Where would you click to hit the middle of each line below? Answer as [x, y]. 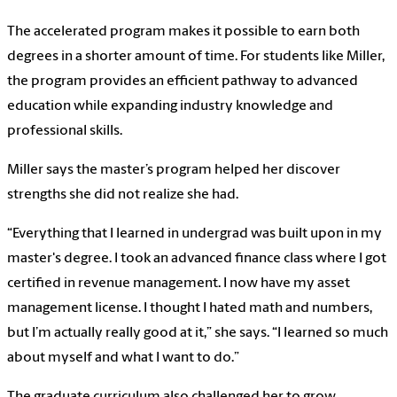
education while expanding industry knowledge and [170, 106]
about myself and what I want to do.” [125, 358]
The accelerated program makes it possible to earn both [183, 31]
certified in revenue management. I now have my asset [179, 283]
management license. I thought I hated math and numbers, [190, 308]
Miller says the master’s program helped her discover [174, 170]
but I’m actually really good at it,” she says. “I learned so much [198, 333]
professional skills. [65, 131]
